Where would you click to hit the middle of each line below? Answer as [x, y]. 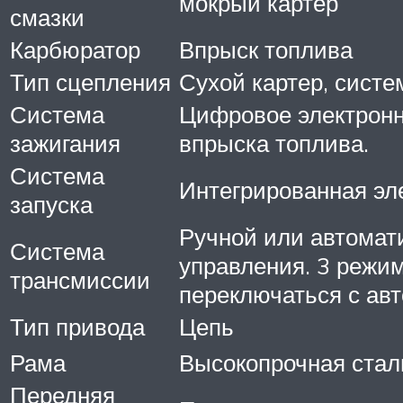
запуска [51, 204]
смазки [47, 17]
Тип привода [77, 326]
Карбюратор [75, 49]
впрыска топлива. [274, 143]
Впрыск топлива [266, 49]
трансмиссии [80, 279]
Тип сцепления [90, 81]
